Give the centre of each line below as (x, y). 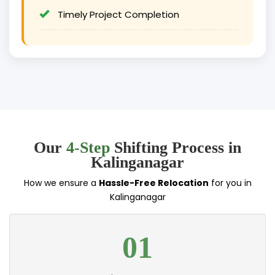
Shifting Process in (176, 148)
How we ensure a (61, 183)
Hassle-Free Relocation (153, 183)
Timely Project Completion (117, 15)
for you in (230, 183)
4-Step (88, 148)
